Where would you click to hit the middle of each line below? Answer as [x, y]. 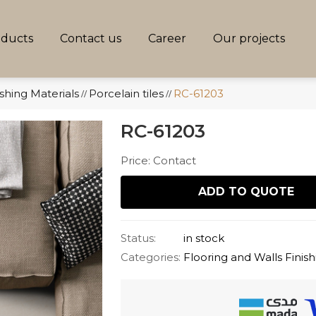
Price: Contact [159, 160]
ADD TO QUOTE [246, 192]
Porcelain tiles [126, 93]
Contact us [91, 38]
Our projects [249, 38]
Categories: [151, 257]
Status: [139, 238]
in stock [204, 238]
